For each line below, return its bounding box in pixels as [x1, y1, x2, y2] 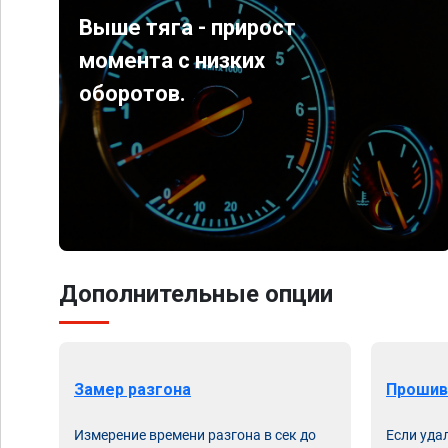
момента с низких [79, 48, 266, 73]
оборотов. [79, 81, 187, 106]
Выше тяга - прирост [79, 15, 297, 40]
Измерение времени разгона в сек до [74, 427, 316, 443]
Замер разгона [74, 380, 191, 399]
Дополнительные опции [59, 280, 333, 308]
